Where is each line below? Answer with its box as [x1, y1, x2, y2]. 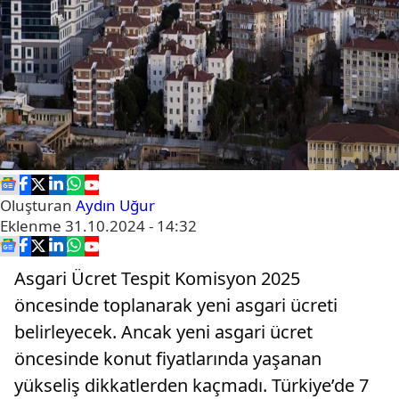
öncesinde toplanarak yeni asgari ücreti [14, 293, 338, 317]
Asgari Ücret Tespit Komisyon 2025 [14, 266, 300, 290]
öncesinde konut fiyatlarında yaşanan [14, 346, 322, 370]
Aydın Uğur [76, 195, 155, 216]
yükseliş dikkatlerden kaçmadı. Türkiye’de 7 [14, 373, 369, 397]
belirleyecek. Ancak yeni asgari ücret [14, 320, 313, 344]
